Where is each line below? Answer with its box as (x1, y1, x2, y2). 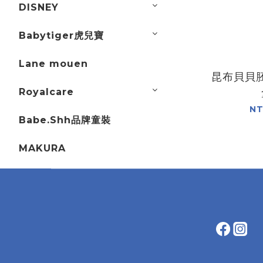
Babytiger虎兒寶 (19, 30, 104, 41)
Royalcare (19, 86, 74, 97)
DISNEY (19, 2, 59, 13)
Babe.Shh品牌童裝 (19, 114, 111, 126)
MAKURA (19, 143, 66, 154)
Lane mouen (19, 58, 88, 69)
